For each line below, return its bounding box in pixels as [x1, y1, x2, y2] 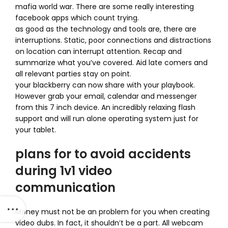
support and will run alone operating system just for [15, 113, 198, 124]
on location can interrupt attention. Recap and [15, 46, 182, 56]
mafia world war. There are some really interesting [15, 2, 194, 12]
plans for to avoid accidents [15, 146, 191, 162]
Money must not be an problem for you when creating [15, 207, 210, 217]
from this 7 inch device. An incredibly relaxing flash [15, 102, 195, 112]
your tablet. [15, 125, 56, 135]
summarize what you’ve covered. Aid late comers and [15, 58, 208, 68]
